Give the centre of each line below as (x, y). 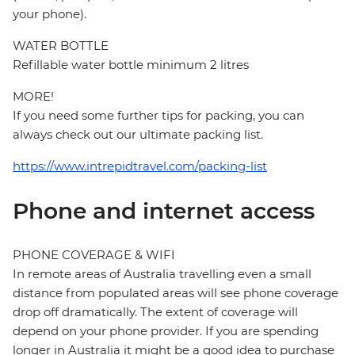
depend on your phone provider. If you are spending (166, 331)
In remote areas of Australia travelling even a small (162, 274)
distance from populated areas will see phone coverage (176, 293)
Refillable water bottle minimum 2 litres (131, 65)
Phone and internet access (164, 211)
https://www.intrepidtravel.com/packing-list (140, 166)
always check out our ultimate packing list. (138, 135)
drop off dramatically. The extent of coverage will (155, 312)
